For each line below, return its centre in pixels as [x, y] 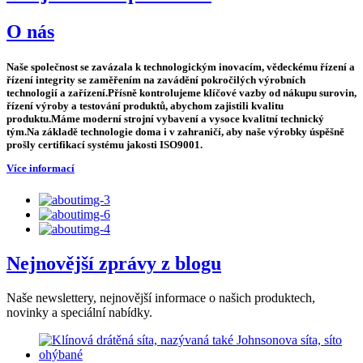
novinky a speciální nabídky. [79, 313]
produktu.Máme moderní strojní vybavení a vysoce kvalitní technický [165, 118]
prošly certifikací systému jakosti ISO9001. [105, 144]
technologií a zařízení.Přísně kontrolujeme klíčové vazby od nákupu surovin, [181, 92]
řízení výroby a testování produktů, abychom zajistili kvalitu [145, 105]
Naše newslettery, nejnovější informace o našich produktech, [161, 298]
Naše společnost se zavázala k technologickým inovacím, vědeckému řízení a [181, 66]
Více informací [41, 169]
